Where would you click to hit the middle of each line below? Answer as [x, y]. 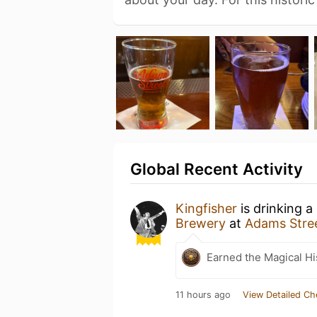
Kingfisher [206, 208]
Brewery [201, 223]
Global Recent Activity [217, 168]
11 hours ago [203, 294]
